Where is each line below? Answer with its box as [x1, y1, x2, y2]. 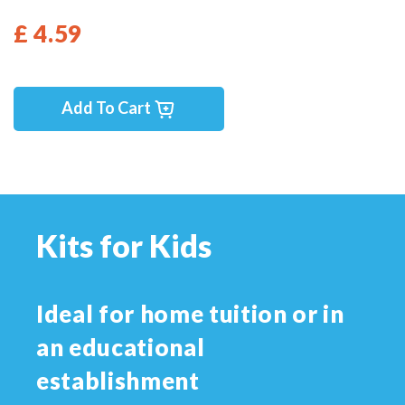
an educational [36, 333, 205, 363]
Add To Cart [61, 97, 154, 118]
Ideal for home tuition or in [36, 299, 344, 329]
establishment [36, 366, 200, 396]
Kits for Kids [36, 227, 212, 265]
